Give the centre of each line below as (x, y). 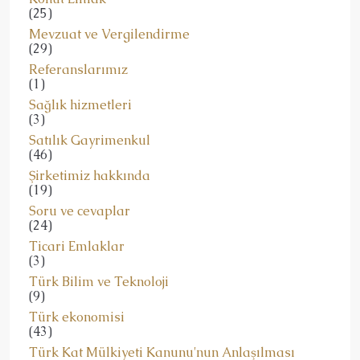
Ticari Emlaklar (77, 247)
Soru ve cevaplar (80, 211)
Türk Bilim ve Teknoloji (99, 282)
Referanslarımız (78, 70)
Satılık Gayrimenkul (90, 141)
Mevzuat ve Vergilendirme (109, 35)
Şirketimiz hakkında (90, 176)
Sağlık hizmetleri (80, 105)
